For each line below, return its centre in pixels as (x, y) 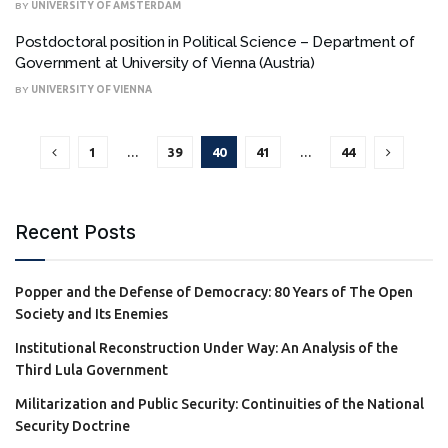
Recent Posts (75, 232)
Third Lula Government (91, 369)
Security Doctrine (72, 425)
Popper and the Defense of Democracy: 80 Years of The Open (214, 291)
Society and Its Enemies (91, 313)
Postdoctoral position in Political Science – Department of (215, 41)
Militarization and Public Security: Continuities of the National (219, 403)
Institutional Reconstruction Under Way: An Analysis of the (206, 347)
